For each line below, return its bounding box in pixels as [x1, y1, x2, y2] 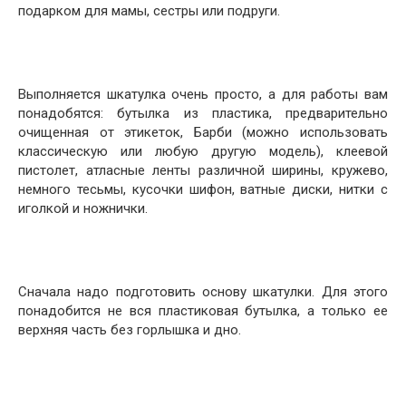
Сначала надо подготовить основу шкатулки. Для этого [18, 284, 388, 300]
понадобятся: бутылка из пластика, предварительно [18, 105, 388, 121]
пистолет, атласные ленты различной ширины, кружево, [18, 162, 388, 179]
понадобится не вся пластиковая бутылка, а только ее [18, 303, 388, 319]
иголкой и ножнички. [18, 200, 148, 217]
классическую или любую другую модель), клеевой [18, 143, 388, 159]
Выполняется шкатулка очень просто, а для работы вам [18, 86, 388, 102]
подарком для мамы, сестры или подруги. [18, 3, 280, 19]
